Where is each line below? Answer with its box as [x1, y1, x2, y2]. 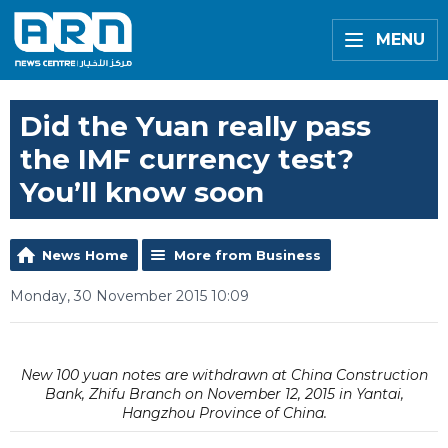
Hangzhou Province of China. [121, 404, 327, 422]
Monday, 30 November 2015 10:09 [10, 287, 249, 305]
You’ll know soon [20, 175, 264, 209]
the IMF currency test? [20, 142, 354, 176]
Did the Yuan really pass [20, 109, 371, 143]
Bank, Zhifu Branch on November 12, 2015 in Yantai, [44, 385, 404, 403]
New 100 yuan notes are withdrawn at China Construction [20, 366, 428, 384]
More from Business [174, 247, 321, 263]
